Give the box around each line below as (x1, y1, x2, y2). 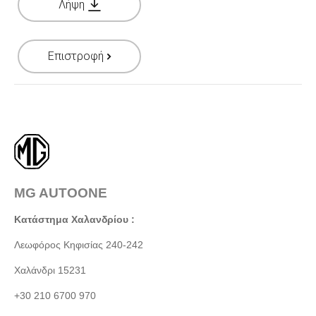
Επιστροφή (47, 49, 104, 63)
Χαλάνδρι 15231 (14, 265, 86, 276)
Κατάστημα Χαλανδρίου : (14, 214, 135, 225)
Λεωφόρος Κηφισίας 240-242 (14, 239, 143, 250)
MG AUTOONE (14, 186, 107, 200)
